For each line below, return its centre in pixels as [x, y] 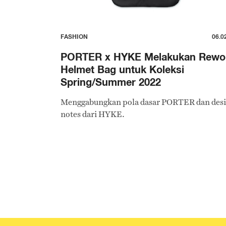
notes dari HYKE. [93, 114]
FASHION [74, 37]
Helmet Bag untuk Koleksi [122, 69]
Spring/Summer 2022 [111, 82]
